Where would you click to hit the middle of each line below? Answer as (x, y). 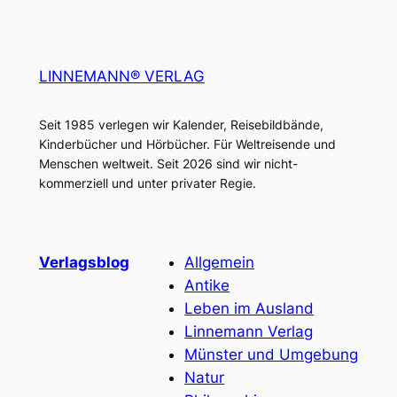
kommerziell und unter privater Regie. (147, 183)
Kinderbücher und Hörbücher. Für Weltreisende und (187, 144)
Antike (207, 285)
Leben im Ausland (249, 308)
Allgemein (220, 262)
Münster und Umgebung (272, 354)
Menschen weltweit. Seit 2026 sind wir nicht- (168, 163)
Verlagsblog (84, 262)
